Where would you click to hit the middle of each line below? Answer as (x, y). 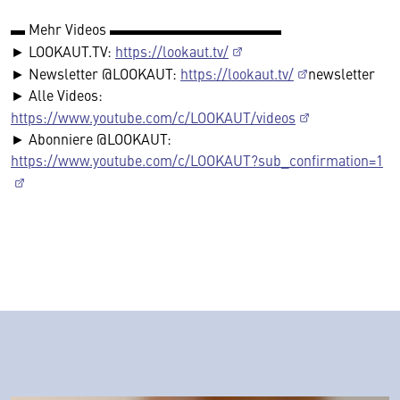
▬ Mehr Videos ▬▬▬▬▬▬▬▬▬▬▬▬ (146, 29)
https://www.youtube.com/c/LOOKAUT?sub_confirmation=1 (197, 160)
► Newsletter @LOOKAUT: (96, 74)
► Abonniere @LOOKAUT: (91, 139)
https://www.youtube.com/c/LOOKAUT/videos (153, 117)
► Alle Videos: (57, 95)
